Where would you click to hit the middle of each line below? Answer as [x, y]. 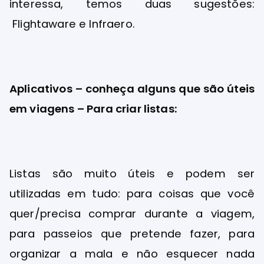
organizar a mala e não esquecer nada [132, 254]
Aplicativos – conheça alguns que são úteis [132, 89]
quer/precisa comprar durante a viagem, [132, 214]
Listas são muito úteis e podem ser [132, 174]
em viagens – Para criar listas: [93, 109]
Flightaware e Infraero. [72, 24]
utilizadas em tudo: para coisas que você [132, 194]
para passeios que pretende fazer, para [132, 234]
